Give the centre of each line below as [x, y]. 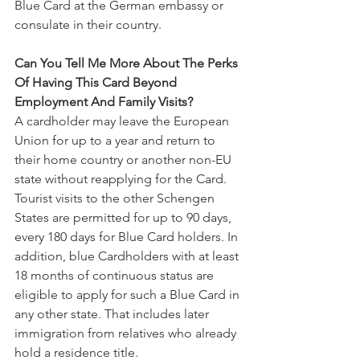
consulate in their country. [88, 25]
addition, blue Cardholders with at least [128, 256]
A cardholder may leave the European [123, 121]
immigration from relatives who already [127, 333]
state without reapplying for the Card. [122, 179]
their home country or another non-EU [125, 160]
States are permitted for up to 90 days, [125, 217]
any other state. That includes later [113, 314]
